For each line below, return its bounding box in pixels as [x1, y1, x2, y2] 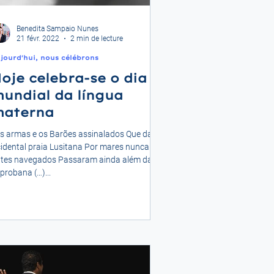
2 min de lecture [70, 34, 123, 43]
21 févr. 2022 [17, 34, 59, 43]
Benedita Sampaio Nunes [17, 24, 98, 33]
